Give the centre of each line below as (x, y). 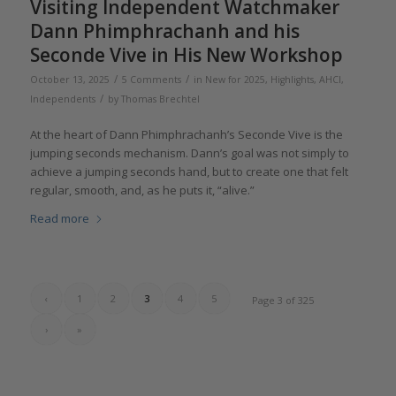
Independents (62, 99)
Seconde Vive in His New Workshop (186, 55)
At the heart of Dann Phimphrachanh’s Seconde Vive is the (186, 135)
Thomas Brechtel (160, 99)
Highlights (292, 80)
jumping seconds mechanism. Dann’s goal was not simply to (189, 153)
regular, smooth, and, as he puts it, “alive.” (142, 190)
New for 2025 (235, 80)
